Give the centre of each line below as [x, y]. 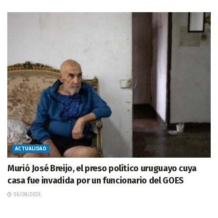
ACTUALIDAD [31, 149]
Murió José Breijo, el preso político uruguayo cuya [102, 168]
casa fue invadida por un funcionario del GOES [96, 180]
